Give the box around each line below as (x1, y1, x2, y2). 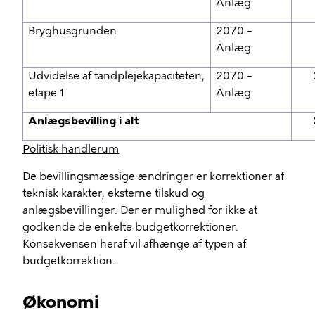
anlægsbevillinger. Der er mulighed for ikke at (22, 204, 257, 217)
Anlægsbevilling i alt (28, 115, 140, 127)
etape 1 (28, 86, 65, 99)
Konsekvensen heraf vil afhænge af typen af (22, 238, 246, 250)
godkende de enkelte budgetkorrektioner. (22, 221, 238, 233)
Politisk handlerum (22, 143, 119, 155)
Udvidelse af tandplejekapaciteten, (28, 70, 205, 82)
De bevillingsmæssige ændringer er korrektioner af (22, 170, 284, 183)
